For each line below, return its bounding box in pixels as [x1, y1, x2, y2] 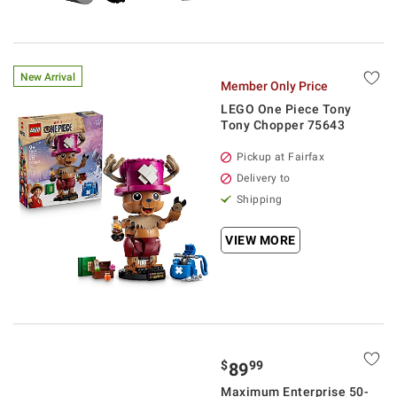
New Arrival [20, 71, 75, 83]
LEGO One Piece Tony [221, 102, 352, 116]
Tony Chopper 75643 [221, 118, 345, 132]
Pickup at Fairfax [237, 151, 325, 163]
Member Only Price [221, 79, 328, 93]
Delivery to [237, 172, 291, 184]
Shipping [237, 193, 283, 206]
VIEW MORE [225, 233, 296, 247]
